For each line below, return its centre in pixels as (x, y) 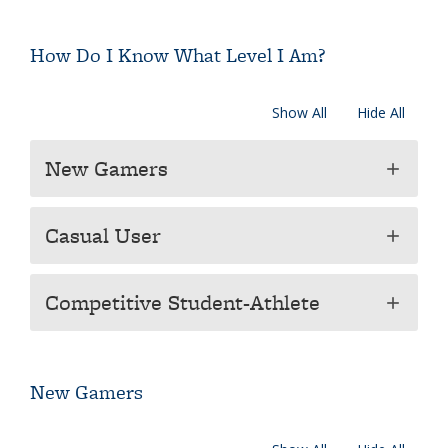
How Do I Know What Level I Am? (177, 55)
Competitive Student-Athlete (182, 302)
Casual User (103, 235)
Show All (299, 112)
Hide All (381, 112)
